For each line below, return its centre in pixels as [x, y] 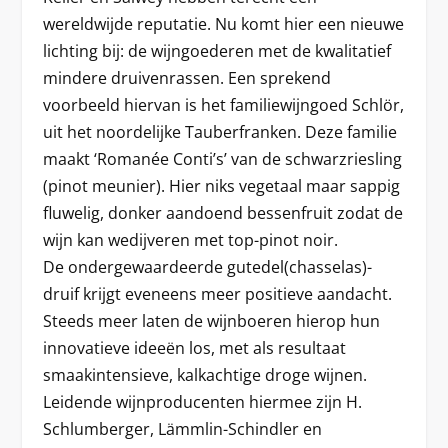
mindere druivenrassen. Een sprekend [186, 77]
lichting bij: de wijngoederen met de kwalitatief [216, 50]
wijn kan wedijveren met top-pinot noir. [190, 239]
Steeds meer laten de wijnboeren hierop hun [211, 320]
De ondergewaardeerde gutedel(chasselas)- [207, 266]
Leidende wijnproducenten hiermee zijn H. [202, 401]
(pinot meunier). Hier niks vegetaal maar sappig [221, 185]
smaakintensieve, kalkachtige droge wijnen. [204, 374]
